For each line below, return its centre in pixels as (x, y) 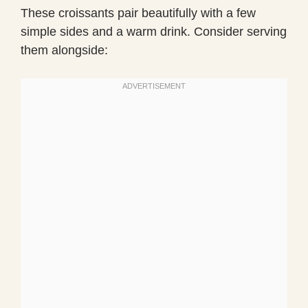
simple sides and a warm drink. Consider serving (154, 31)
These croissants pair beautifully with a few (138, 13)
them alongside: (64, 50)
